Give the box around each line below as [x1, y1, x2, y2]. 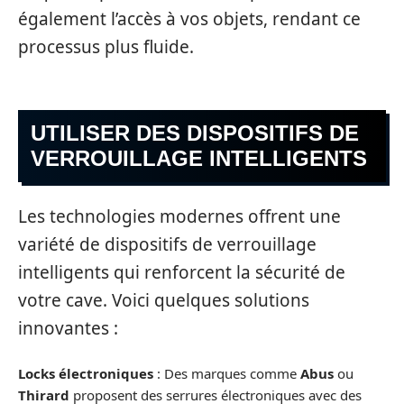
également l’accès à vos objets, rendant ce [18, 6, 361, 31]
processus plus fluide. [18, 34, 194, 59]
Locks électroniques [18, 364, 153, 383]
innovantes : [18, 316, 118, 340]
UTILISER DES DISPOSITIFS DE [31, 121, 359, 146]
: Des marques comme [153, 364, 300, 383]
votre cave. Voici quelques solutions [18, 288, 309, 312]
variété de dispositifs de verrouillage [18, 232, 317, 256]
